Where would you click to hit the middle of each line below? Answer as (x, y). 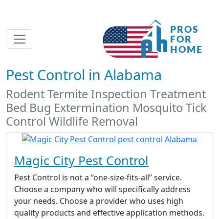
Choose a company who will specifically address (102, 189)
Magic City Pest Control (81, 160)
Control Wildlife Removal (72, 121)
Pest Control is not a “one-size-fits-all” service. (98, 177)
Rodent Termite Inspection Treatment (106, 94)
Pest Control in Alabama (84, 75)
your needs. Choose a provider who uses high (99, 201)
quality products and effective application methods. (109, 212)
